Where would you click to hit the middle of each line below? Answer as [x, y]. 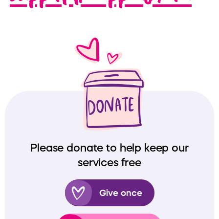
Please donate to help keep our [109, 148]
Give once [120, 193]
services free [109, 163]
